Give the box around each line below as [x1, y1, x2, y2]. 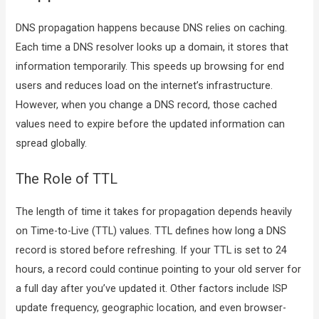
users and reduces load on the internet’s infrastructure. [16, 79, 273, 92]
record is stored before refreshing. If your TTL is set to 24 [16, 244, 288, 257]
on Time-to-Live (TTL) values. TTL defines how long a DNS [16, 224, 287, 238]
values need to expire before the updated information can [16, 117, 286, 130]
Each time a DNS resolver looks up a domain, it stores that [16, 41, 289, 53]
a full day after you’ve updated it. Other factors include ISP [16, 282, 288, 296]
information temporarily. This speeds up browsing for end [16, 60, 285, 73]
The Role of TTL [16, 170, 118, 188]
